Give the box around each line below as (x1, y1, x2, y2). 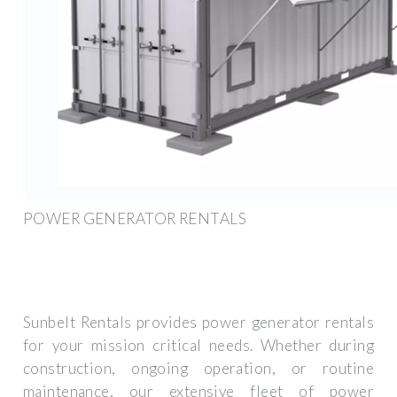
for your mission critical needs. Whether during (23, 336, 374, 355)
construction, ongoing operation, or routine (23, 359, 374, 378)
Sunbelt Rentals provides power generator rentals (23, 313, 374, 332)
